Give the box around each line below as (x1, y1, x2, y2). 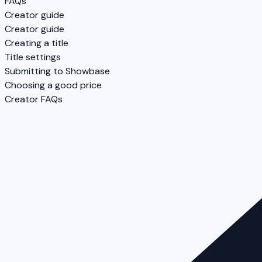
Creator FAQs (5, 93, 63, 106)
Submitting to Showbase (5, 65, 110, 78)
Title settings (5, 51, 61, 64)
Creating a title (5, 37, 68, 50)
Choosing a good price (5, 79, 102, 92)
